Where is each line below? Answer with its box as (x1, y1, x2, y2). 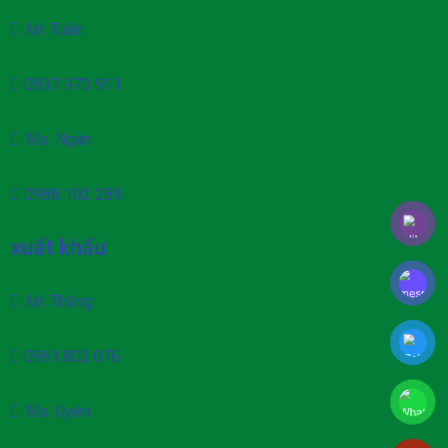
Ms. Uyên (25, 401, 90, 421)
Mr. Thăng (25, 291, 93, 311)
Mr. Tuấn (25, 19, 83, 39)
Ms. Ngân (25, 129, 91, 149)
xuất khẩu (10, 234, 106, 260)
